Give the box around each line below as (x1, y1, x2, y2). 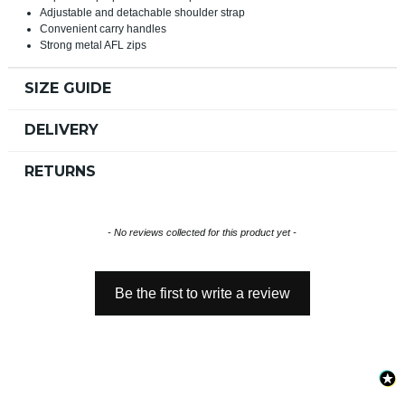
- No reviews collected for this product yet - (108, 226, 297, 238)
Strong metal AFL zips (39, 38, 146, 52)
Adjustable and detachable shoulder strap (39, 5, 245, 19)
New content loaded (7, 223, 138, 240)
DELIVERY (24, 120, 99, 138)
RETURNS (24, 162, 96, 180)
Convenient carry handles (39, 22, 166, 35)
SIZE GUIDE (24, 79, 111, 97)
